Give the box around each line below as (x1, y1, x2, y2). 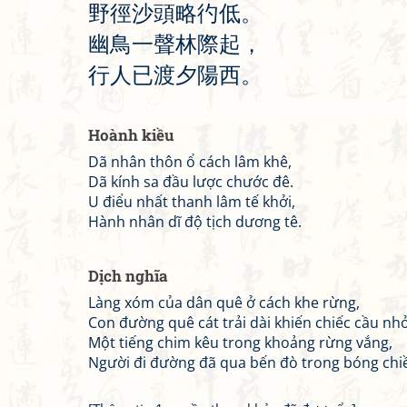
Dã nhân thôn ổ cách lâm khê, (88, 152, 292, 172)
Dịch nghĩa (88, 265, 168, 286)
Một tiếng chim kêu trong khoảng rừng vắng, (88, 333, 392, 352)
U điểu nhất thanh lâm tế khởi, (88, 192, 295, 212)
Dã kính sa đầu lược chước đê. (88, 172, 293, 192)
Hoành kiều (88, 124, 174, 145)
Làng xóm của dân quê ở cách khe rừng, (88, 293, 360, 313)
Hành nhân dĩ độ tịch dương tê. (88, 212, 302, 232)
